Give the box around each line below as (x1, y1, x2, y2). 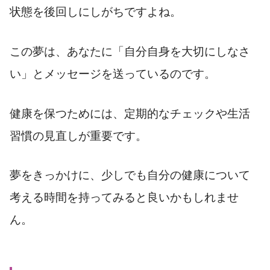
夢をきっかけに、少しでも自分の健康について (10, 169, 250, 182)
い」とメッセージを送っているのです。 (10, 67, 216, 80)
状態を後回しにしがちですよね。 (10, 5, 181, 18)
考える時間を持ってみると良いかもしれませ (10, 191, 239, 204)
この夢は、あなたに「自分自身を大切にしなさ (10, 45, 250, 58)
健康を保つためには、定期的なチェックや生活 (10, 107, 250, 120)
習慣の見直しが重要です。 (10, 129, 147, 142)
